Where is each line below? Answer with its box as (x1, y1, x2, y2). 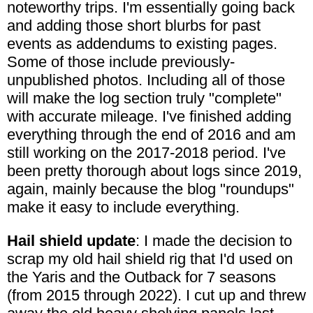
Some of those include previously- (7, 52, 235, 71)
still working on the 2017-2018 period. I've (7, 143, 286, 161)
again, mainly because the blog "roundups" (7, 180, 294, 198)
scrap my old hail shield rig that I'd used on (7, 249, 293, 268)
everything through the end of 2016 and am (7, 125, 296, 143)
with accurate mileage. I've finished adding (7, 107, 291, 125)
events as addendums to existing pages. (7, 34, 277, 52)
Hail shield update (7, 231, 136, 249)
